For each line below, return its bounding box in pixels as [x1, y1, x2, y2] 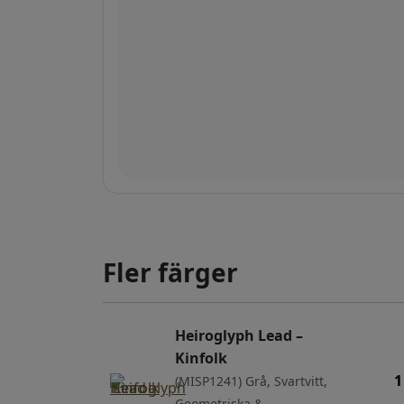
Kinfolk [175, 347, 227, 368]
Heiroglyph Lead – [175, 325, 303, 345]
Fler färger [103, 254, 238, 289]
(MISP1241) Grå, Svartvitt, [175, 372, 327, 390]
